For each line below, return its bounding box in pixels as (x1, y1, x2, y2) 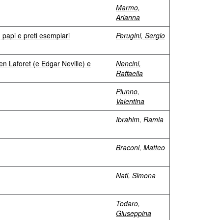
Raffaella (116, 68, 143, 78)
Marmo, (116, 2, 140, 12)
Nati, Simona (116, 170, 156, 180)
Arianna (116, 12, 140, 22)
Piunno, (116, 86, 139, 96)
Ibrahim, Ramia (116, 114, 164, 124)
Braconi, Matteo (116, 142, 165, 152)
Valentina (116, 96, 144, 106)
